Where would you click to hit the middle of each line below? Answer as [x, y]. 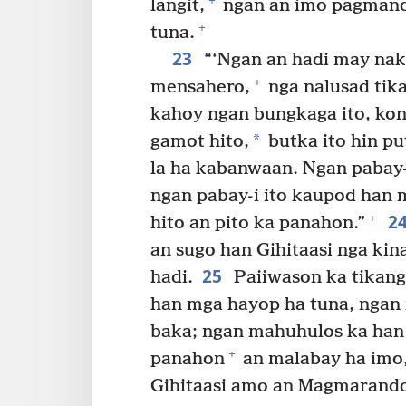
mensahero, [200, 87]
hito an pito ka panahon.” [258, 223]
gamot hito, [200, 141]
